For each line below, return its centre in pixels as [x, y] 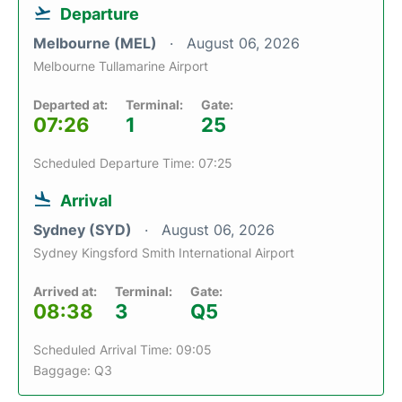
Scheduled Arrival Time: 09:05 [122, 349]
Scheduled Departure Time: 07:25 [133, 162]
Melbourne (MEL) [97, 43]
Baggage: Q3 [73, 370]
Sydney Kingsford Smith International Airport [164, 252]
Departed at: [70, 104]
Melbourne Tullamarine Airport [121, 66]
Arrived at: [65, 291]
